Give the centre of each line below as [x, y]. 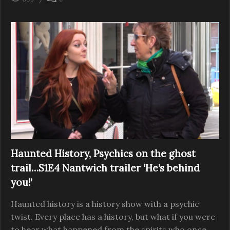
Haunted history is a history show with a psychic [105, 204]
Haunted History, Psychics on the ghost [103, 154]
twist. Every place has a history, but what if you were [113, 217]
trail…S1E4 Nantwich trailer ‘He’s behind [105, 168]
